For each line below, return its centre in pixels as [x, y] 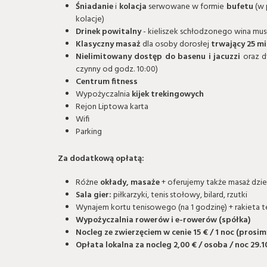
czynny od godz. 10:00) [117, 70]
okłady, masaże [130, 183]
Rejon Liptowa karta [112, 107]
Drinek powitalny [108, 32]
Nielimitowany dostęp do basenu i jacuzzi [158, 57]
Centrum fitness [107, 82]
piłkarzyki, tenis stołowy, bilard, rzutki [179, 195]
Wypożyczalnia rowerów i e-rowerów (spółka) [163, 221]
